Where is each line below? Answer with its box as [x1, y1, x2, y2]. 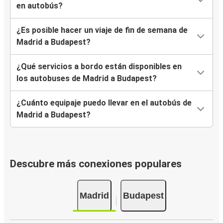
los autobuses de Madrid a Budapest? [16, 74, 157, 84]
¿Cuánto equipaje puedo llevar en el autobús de [16, 98, 192, 108]
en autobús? [16, 1, 63, 11]
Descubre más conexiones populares [10, 158, 182, 170]
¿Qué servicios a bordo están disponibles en [16, 62, 182, 72]
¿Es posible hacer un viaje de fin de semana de [16, 25, 188, 35]
